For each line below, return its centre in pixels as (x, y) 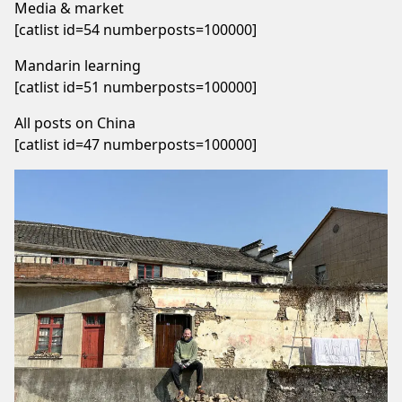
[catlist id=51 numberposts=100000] (135, 87)
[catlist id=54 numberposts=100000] (135, 30)
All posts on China (75, 123)
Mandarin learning (78, 66)
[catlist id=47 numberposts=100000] (135, 144)
